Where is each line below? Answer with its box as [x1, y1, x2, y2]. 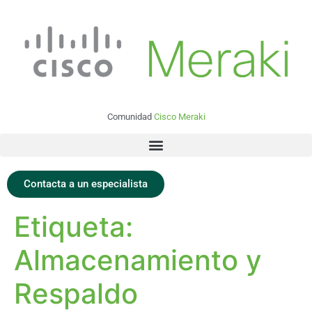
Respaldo [14, 276, 138, 311]
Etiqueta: [14, 209, 133, 244]
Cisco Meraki [153, 111, 205, 123]
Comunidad [107, 111, 154, 123]
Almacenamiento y [14, 242, 262, 277]
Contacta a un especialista [24, 177, 148, 190]
